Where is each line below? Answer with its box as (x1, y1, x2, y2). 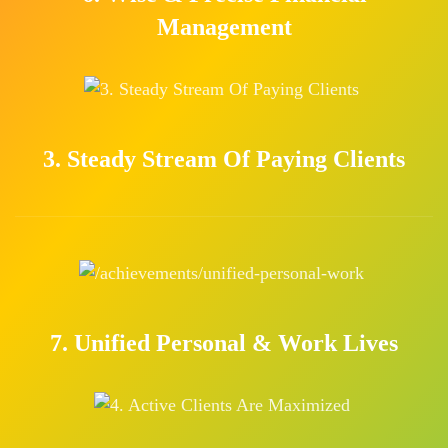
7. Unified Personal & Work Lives (50, 329, 398, 356)
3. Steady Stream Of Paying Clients (43, 146, 405, 173)
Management (156, 14, 292, 41)
